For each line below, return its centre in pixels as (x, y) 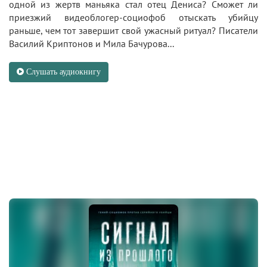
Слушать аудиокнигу (62, 72)
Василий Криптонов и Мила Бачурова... (91, 44)
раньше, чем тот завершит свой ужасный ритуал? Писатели (133, 31)
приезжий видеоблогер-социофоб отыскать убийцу (133, 18)
